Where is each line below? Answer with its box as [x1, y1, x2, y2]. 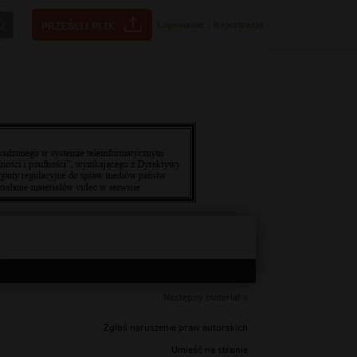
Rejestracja [214, 18, 264, 31]
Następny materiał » [163, 290, 248, 304]
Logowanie [157, 18, 205, 31]
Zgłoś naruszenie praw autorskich [104, 320, 248, 334]
